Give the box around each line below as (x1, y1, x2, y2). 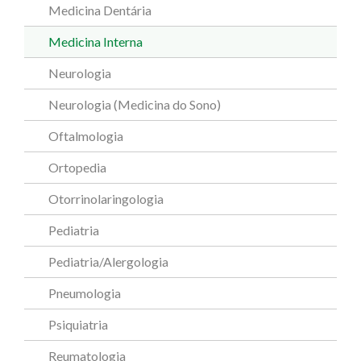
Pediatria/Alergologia (48, 254, 168, 270)
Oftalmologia (48, 128, 123, 144)
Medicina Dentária (48, 2, 151, 19)
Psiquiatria (48, 317, 108, 333)
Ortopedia (48, 160, 106, 176)
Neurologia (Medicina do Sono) (48, 97, 221, 113)
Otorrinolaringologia (48, 191, 164, 207)
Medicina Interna (48, 34, 143, 50)
